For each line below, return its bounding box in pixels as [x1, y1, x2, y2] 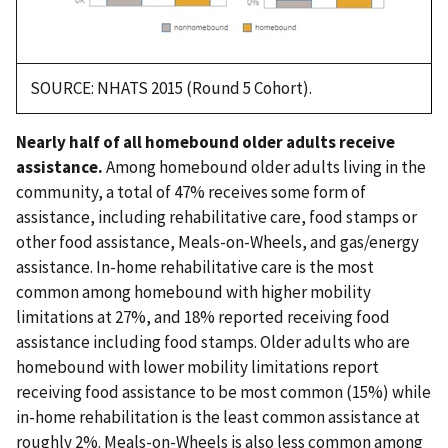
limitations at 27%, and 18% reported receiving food [16, 306, 390, 329]
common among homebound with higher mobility [16, 281, 371, 304]
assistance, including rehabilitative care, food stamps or [16, 206, 417, 229]
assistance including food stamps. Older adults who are [16, 331, 410, 354]
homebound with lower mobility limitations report [16, 356, 379, 379]
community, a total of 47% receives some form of [16, 181, 366, 204]
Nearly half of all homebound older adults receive [16, 131, 395, 154]
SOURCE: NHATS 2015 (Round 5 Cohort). [29, 76, 312, 99]
